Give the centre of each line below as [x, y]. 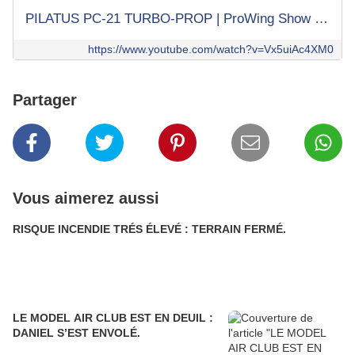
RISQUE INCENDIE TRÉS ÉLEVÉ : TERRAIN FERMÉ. [239, 229]
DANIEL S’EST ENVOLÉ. [76, 333]
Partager [45, 100]
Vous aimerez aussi [86, 198]
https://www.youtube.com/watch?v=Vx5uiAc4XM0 [211, 50]
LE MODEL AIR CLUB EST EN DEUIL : [84, 318]
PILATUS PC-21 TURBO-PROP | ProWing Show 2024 [321, 19]
